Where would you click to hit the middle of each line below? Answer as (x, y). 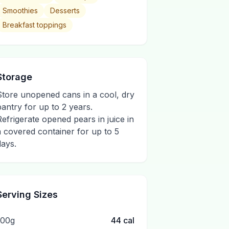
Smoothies (20, 10)
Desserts (65, 10)
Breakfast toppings (35, 25)
